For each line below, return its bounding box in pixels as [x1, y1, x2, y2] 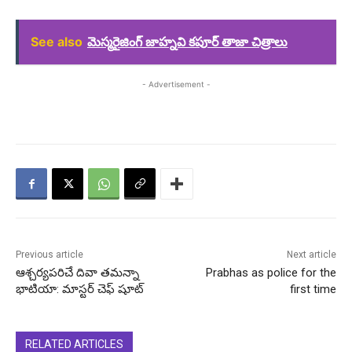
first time [289, 282, 336, 297]
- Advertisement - [141, 79, 211, 90]
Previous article [16, 249, 83, 261]
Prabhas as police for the [205, 266, 336, 280]
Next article [286, 249, 336, 261]
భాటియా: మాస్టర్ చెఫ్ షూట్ [16, 282, 144, 297]
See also [31, 34, 82, 50]
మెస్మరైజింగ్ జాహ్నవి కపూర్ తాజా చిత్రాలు [87, 34, 288, 50]
